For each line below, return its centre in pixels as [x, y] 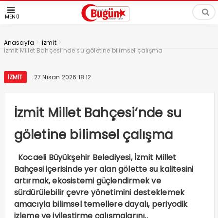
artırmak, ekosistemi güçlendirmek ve [87, 181]
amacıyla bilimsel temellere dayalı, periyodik [101, 204]
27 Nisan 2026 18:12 [63, 77]
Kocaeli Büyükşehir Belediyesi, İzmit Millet [95, 157]
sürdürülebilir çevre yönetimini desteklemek [99, 192]
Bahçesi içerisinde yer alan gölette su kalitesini [104, 169]
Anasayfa [19, 43]
